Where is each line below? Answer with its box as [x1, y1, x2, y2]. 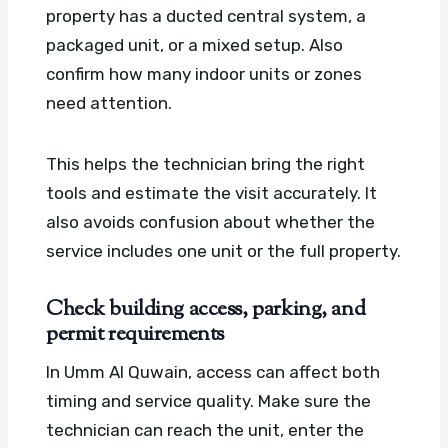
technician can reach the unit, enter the [46, 420, 364, 441]
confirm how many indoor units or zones [46, 63, 362, 84]
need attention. [46, 92, 172, 113]
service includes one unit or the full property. [46, 240, 401, 261]
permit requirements [46, 319, 224, 350]
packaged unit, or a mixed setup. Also [46, 34, 343, 55]
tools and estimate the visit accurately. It [46, 182, 377, 203]
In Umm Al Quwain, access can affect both [46, 362, 380, 383]
